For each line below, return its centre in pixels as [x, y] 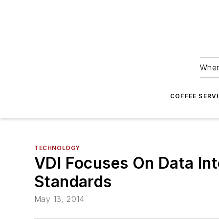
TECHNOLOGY [57, 148]
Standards [73, 182]
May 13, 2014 [59, 199]
